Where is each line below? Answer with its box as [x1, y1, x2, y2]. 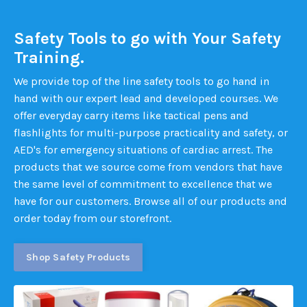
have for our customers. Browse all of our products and [14, 195, 287, 208]
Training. [14, 48, 84, 67]
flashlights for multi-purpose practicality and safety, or [14, 126, 288, 139]
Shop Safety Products [26, 251, 130, 263]
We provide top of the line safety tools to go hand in [14, 75, 269, 88]
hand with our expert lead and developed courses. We [14, 92, 278, 105]
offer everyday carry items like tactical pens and [14, 109, 249, 122]
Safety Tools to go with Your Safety [14, 29, 281, 48]
